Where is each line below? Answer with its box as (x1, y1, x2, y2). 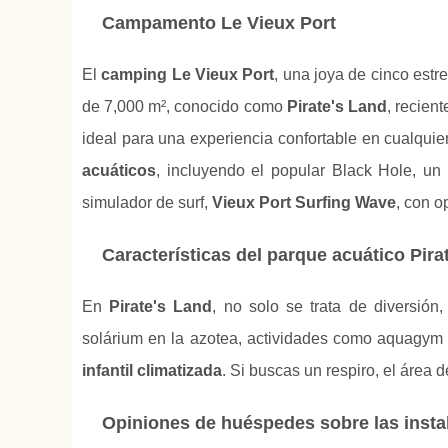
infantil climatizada (82, 362, 222, 380)
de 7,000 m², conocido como (82, 98, 287, 116)
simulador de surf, (82, 194, 212, 212)
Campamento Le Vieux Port (102, 13, 336, 34)
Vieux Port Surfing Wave (212, 194, 396, 212)
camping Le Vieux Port (101, 66, 275, 84)
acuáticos (82, 162, 156, 180)
